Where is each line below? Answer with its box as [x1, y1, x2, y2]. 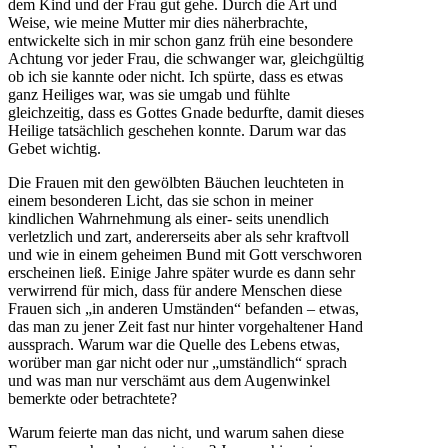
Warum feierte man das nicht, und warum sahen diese [8, 423, 344, 441]
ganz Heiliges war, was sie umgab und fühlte [8, 85, 290, 103]
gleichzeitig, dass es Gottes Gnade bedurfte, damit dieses [8, 103, 364, 121]
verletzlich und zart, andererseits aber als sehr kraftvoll [8, 227, 349, 245]
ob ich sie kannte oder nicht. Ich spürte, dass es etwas [8, 67, 343, 85]
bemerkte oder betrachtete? [8, 389, 177, 407]
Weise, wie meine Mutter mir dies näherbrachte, [8, 13, 308, 31]
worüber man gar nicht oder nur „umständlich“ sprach [8, 353, 347, 371]
